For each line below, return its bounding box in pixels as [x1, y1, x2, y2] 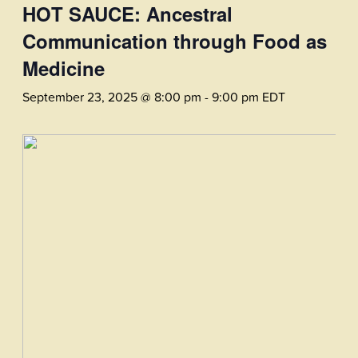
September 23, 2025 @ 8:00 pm [22, 87, 201, 105]
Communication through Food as [22, 26, 327, 54]
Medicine [22, 54, 105, 82]
